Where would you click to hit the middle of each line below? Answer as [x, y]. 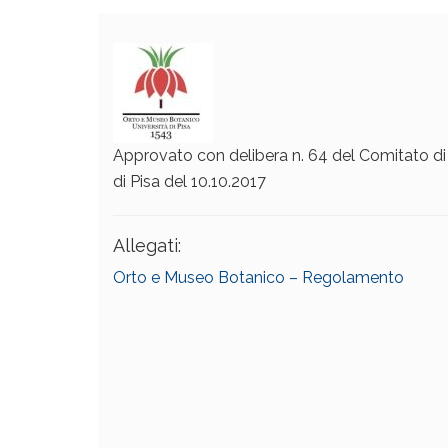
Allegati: [147, 245]
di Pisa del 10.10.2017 [189, 181]
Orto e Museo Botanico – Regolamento [258, 277]
